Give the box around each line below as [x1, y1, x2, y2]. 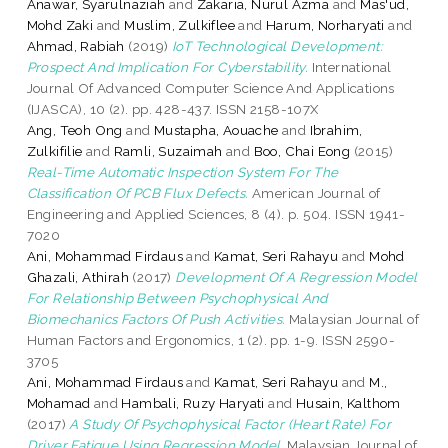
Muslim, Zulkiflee [124, 16, 236, 33]
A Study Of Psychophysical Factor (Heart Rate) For [69, 415, 392, 432]
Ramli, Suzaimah [113, 142, 223, 159]
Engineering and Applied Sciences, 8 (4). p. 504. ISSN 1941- [26, 205, 406, 222]
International [308, 58, 392, 75]
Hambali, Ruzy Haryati [121, 394, 265, 411]
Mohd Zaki [26, 16, 94, 33]
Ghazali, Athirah [26, 268, 130, 285]
